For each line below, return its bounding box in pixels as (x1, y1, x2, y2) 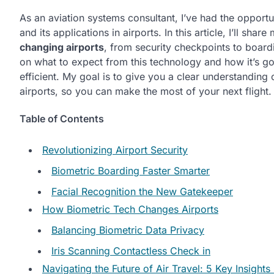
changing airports (20, 41, 104, 53)
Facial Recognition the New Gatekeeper (51, 185, 233, 198)
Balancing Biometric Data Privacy (51, 223, 204, 236)
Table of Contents (20, 113, 104, 125)
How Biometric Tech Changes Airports (42, 202, 218, 215)
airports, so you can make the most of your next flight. (20, 85, 272, 97)
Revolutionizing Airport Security (42, 143, 188, 156)
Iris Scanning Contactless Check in (51, 244, 210, 257)
